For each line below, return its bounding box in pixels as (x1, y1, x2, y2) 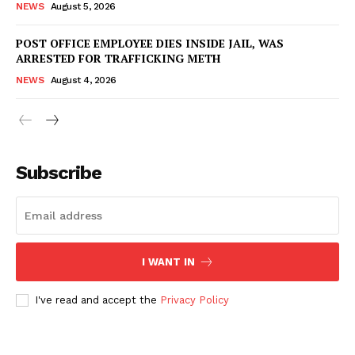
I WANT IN (141, 255, 195, 268)
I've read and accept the (35, 293, 160, 306)
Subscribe (16, 161, 101, 184)
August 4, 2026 (50, 74, 116, 86)
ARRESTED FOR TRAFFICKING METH (16, 50, 220, 66)
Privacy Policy (160, 293, 229, 306)
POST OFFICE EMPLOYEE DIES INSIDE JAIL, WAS (16, 35, 284, 51)
